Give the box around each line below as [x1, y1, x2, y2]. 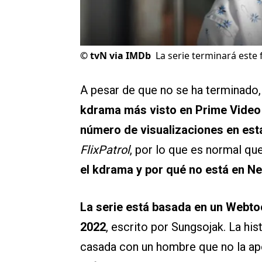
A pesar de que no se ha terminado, [80, 83, 261, 98]
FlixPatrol [80, 143, 130, 157]
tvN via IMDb [90, 49, 151, 63]
